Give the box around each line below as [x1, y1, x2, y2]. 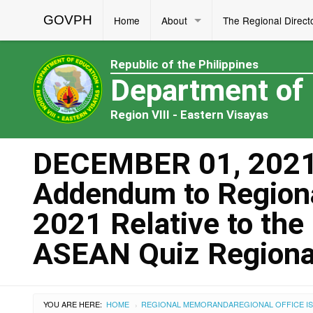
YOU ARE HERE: [43, 298, 102, 310]
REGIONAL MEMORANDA [141, 298, 233, 310]
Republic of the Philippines [110, 57, 259, 71]
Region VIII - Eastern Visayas [110, 108, 268, 122]
